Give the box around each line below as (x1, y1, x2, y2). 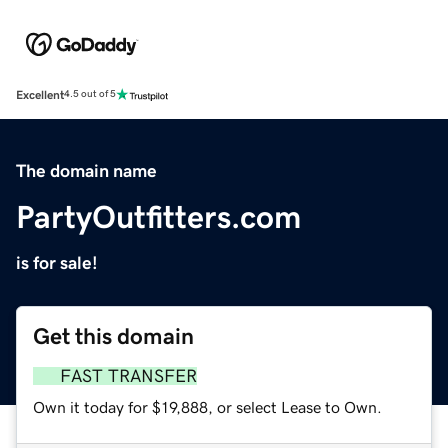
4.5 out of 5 (64, 89, 116, 100)
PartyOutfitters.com (16, 200, 301, 233)
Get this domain (33, 324, 194, 348)
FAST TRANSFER (60, 366, 197, 385)
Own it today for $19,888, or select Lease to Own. (33, 398, 382, 415)
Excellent (16, 88, 64, 101)
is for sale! (16, 253, 98, 272)
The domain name (16, 161, 157, 180)
